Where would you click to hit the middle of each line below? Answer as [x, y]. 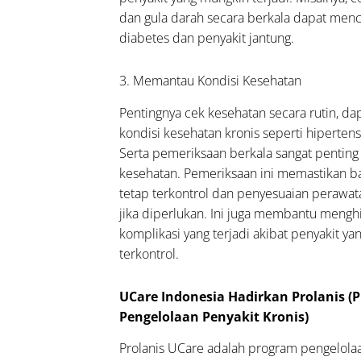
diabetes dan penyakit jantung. [207, 37]
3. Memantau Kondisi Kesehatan [211, 80]
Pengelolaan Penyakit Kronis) [214, 316]
